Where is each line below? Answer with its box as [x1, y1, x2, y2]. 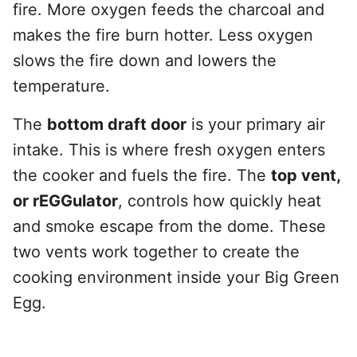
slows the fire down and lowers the [13, 51, 277, 71]
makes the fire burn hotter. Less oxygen [13, 25, 313, 45]
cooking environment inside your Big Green [13, 268, 339, 288]
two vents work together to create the [13, 242, 300, 262]
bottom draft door [47, 115, 186, 135]
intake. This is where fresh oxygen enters [13, 140, 325, 160]
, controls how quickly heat [118, 191, 321, 211]
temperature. [13, 76, 110, 96]
